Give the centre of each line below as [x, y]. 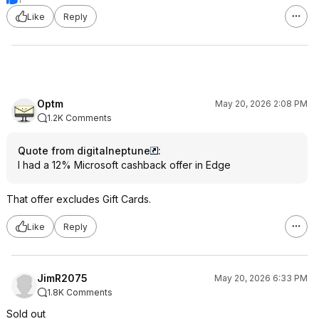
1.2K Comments [79, 118]
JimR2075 [62, 278]
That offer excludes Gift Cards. [79, 199]
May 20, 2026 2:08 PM [261, 104]
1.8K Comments [80, 292]
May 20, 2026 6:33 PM [261, 278]
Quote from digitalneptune [84, 151]
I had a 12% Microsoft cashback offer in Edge [124, 165]
